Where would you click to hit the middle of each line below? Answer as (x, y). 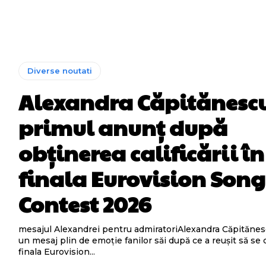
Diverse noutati (60, 71)
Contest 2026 (85, 204)
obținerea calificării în (142, 153)
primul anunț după (123, 127)
